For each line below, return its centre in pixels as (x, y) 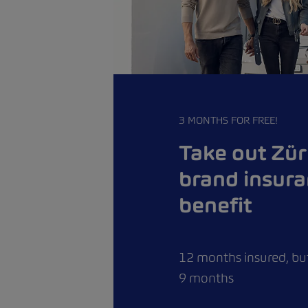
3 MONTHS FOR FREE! (228, 120)
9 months (206, 278)
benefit (216, 205)
